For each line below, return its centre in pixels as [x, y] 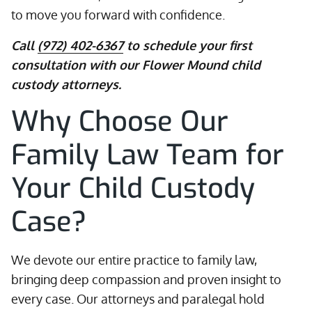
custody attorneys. [66, 84]
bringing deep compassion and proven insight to [146, 279]
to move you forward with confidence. [118, 15]
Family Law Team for [148, 155]
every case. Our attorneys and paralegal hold [138, 299]
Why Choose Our [120, 122]
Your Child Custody [133, 188]
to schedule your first [188, 45]
